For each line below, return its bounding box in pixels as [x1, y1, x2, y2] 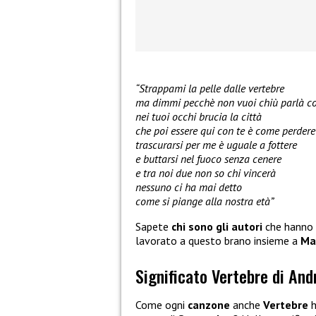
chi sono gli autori [171, 219, 265, 234]
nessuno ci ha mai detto [135, 180, 242, 195]
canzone [188, 298, 230, 312]
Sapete [135, 219, 171, 234]
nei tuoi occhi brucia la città [135, 109, 262, 124]
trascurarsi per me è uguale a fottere [135, 138, 297, 152]
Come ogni [135, 298, 188, 312]
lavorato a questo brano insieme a [135, 233, 300, 248]
